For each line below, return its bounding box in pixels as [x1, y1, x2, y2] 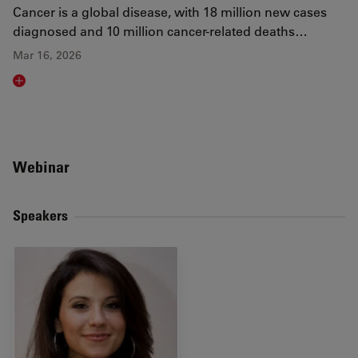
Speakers [13, 205, 68, 224]
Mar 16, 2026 [13, 47, 82, 62]
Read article [14, 75, 84, 93]
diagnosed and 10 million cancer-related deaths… [13, 22, 308, 39]
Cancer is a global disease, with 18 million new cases [13, 2, 327, 20]
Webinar [13, 157, 70, 177]
